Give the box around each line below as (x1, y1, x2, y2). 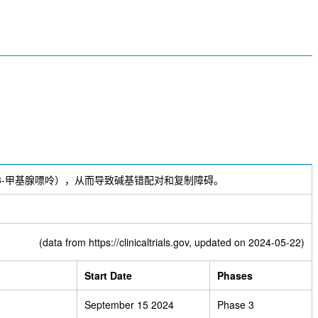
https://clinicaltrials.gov (89, 235, 189, 250)
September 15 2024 (84, 297, 174, 312)
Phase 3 (217, 297, 254, 312)
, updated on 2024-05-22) (189, 235, 305, 250)
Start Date (84, 268, 132, 283)
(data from (39, 235, 89, 250)
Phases (217, 268, 253, 283)
